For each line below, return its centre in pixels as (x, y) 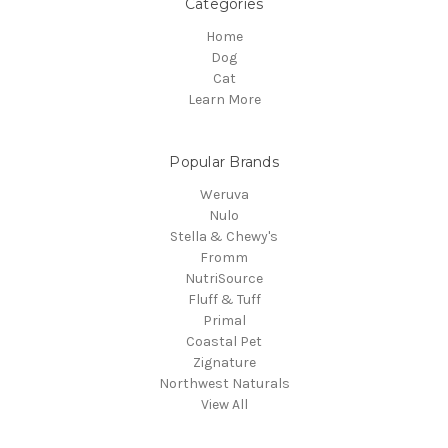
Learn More (224, 100)
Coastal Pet (224, 342)
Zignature (224, 363)
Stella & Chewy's (224, 237)
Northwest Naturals (224, 384)
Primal (224, 321)
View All (224, 405)
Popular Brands (224, 162)
